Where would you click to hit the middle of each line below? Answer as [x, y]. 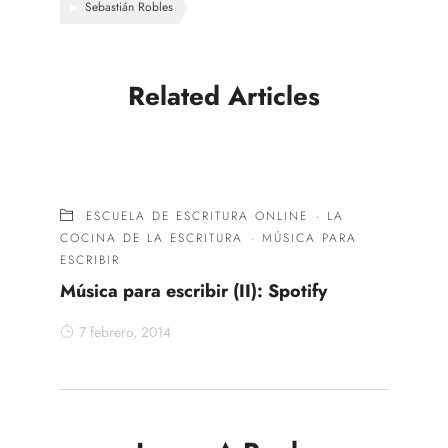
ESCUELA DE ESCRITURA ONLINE [197, 215]
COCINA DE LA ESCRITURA [151, 237]
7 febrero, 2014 [125, 331]
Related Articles [224, 95]
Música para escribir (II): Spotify [193, 290]
